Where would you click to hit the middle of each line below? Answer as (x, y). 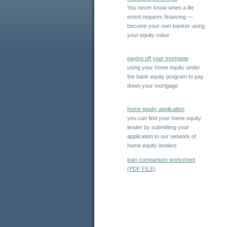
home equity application (156, 109)
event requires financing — (160, 17)
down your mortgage (153, 86)
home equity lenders (152, 145)
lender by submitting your (158, 127)
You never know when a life (161, 8)
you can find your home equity (164, 118)
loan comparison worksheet (161, 160)
